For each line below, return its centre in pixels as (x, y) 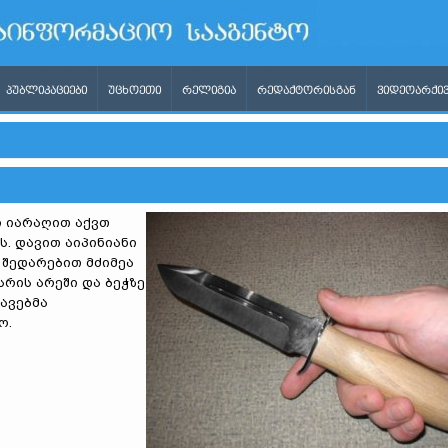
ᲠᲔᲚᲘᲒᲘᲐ (209, 91)
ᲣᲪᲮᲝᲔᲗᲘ (134, 91)
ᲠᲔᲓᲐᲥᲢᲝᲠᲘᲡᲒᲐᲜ (306, 91)
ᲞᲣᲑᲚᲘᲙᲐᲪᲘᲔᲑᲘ (46, 91)
